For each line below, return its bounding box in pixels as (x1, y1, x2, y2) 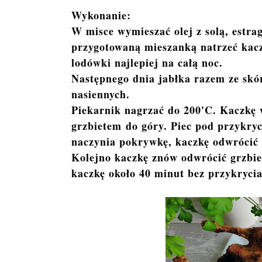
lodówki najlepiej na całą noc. (71, 54, 223, 70)
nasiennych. (71, 86, 130, 102)
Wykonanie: (71, 7, 131, 23)
